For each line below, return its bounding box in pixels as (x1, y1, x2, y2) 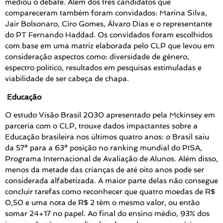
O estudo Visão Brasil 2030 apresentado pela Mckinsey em (5, 111, 215, 120)
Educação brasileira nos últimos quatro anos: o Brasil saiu (5, 132, 209, 142)
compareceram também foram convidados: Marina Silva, (5, 8, 207, 18)
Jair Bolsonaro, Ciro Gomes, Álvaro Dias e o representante (5, 19, 212, 29)
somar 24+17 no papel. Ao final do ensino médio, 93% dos (5, 209, 210, 219)
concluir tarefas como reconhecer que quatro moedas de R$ (5, 187, 215, 197)
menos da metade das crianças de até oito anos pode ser (5, 165, 204, 175)
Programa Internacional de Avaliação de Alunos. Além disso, (5, 154, 218, 164)
